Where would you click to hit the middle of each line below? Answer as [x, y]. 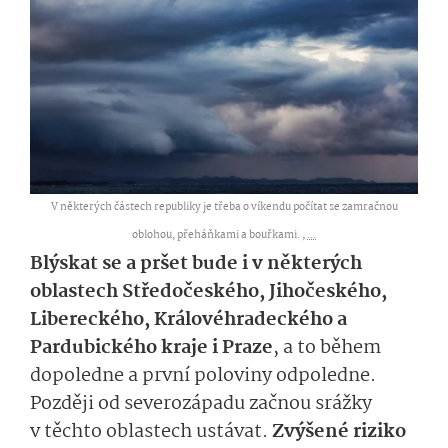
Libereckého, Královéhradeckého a [188, 319]
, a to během [327, 347]
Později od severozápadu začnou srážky [201, 403]
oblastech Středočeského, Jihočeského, [208, 291]
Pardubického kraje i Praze [151, 347]
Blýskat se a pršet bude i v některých [196, 263]
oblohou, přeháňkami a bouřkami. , [219, 235]
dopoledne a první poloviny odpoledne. [203, 375]
